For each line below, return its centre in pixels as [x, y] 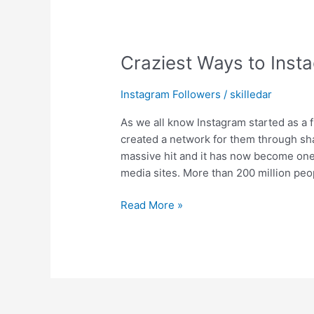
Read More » [152, 205]
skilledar [251, 94]
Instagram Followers [171, 94]
